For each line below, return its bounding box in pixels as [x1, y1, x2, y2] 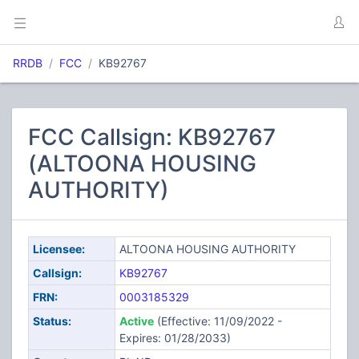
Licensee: [32, 242, 85, 256]
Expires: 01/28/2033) [119, 331, 231, 345]
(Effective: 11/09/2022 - [153, 314, 282, 328]
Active [119, 314, 154, 328]
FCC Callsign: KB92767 [28, 123, 276, 151]
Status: [32, 314, 71, 328]
